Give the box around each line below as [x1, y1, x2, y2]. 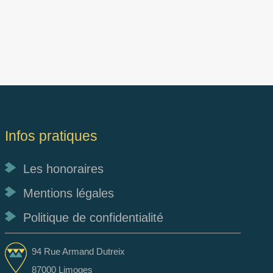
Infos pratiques [5, 128, 98, 144]
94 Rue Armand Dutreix [32, 246, 126, 257]
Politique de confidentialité [23, 211, 164, 224]
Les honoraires [23, 162, 104, 175]
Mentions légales [23, 186, 115, 200]
